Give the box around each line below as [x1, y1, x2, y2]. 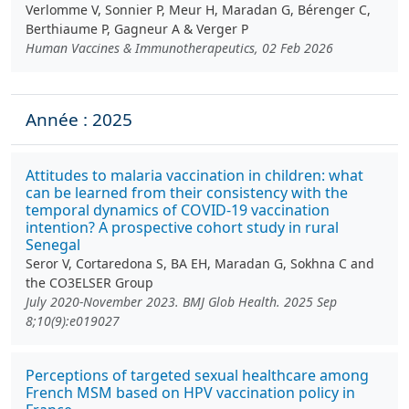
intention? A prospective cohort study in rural [26, 217, 339, 237]
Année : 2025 [26, 108, 132, 131]
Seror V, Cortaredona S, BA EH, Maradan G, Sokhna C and [26, 255, 374, 272]
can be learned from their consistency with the [26, 183, 348, 203]
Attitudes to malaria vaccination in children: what [26, 165, 363, 185]
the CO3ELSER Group [26, 274, 153, 291]
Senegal [26, 235, 80, 255]
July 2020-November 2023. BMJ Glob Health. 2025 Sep [26, 293, 337, 310]
